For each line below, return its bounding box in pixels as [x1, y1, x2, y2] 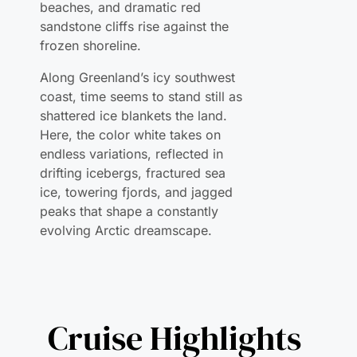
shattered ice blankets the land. [40, 54, 228, 71]
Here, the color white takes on [40, 73, 222, 90]
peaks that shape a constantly [40, 150, 219, 167]
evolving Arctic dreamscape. [40, 169, 213, 186]
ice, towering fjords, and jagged [40, 131, 233, 147]
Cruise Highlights [48, 261, 302, 308]
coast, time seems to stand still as [40, 35, 243, 52]
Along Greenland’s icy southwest [40, 16, 236, 33]
